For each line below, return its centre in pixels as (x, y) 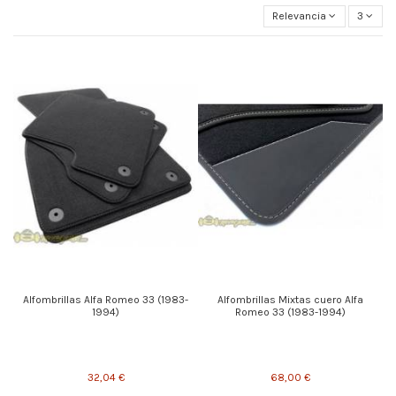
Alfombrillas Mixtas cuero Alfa (290, 299)
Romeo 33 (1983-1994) (290, 312)
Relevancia (300, 16)
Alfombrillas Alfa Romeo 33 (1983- (106, 299)
